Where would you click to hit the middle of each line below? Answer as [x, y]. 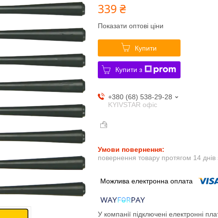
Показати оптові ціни [130, 26]
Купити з [129, 69]
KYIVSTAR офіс [132, 104]
